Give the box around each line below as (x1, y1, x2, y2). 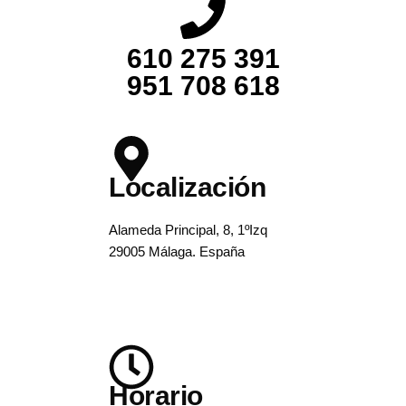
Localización (109, 172, 266, 202)
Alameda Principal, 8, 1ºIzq (109, 222, 267, 237)
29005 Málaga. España (109, 244, 245, 259)
